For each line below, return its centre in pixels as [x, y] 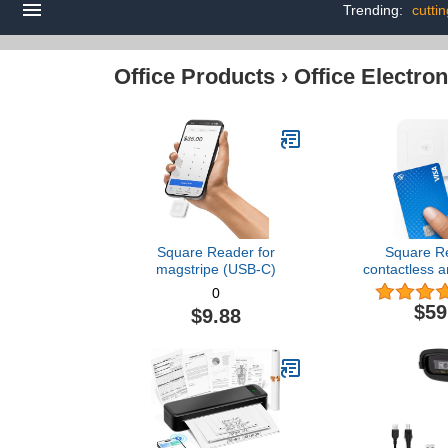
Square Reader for [216, 252]
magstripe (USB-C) [216, 269]
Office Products [194, 76]
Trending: [375, 10]
